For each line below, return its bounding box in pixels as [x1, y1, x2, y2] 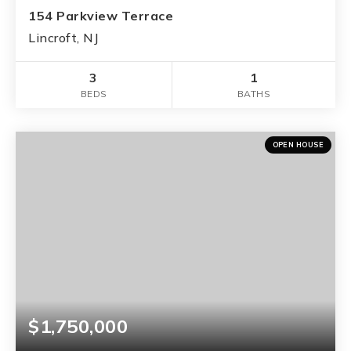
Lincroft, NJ [28, 29, 99, 45]
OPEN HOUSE [272, 139, 324, 149]
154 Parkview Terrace [28, 7, 173, 24]
